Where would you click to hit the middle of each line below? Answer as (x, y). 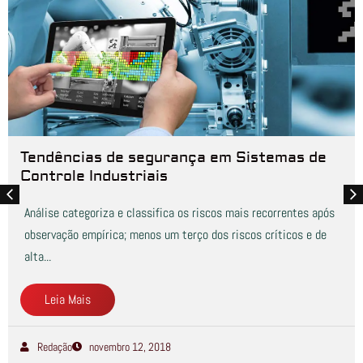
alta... (38, 256)
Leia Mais (68, 299)
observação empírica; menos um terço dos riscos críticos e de (175, 234)
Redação (55, 346)
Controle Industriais (94, 176)
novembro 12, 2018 (130, 346)
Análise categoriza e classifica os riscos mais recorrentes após (179, 212)
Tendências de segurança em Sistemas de (173, 157)
